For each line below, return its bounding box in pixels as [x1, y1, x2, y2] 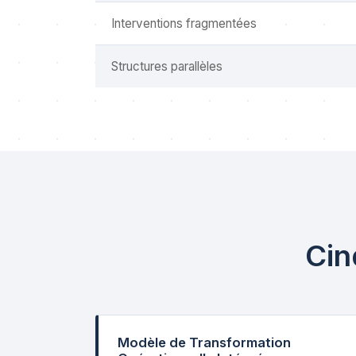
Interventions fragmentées [111, 16, 257, 31]
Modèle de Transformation [118, 335, 291, 350]
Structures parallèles [111, 59, 222, 74]
